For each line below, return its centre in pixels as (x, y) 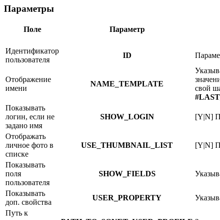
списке (17, 154)
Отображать (26, 136)
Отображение (28, 79)
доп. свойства (28, 202)
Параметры (29, 9)
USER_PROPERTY (127, 197)
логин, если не (30, 116)
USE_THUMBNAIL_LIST (127, 145)
